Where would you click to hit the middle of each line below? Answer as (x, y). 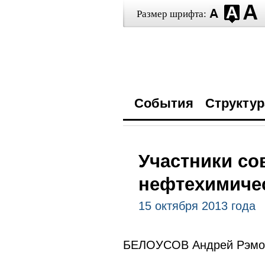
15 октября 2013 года (197, 206)
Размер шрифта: (171, 14)
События (164, 103)
